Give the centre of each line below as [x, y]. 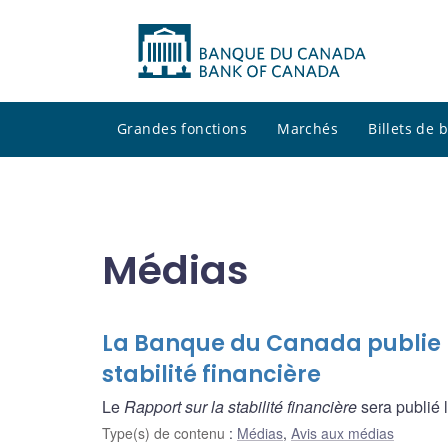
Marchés [308, 129]
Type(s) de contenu [165, 433]
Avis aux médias [342, 433]
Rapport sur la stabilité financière [240, 407]
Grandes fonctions [182, 129]
